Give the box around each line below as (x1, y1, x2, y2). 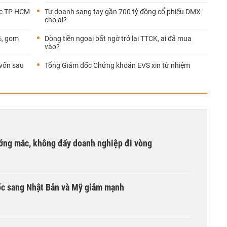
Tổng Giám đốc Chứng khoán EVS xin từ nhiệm (45, 61, 190, 69)
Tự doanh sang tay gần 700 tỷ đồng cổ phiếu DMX (45, 8, 201, 16)
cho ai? (45, 16, 67, 24)
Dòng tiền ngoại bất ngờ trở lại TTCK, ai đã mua (45, 34, 192, 43)
